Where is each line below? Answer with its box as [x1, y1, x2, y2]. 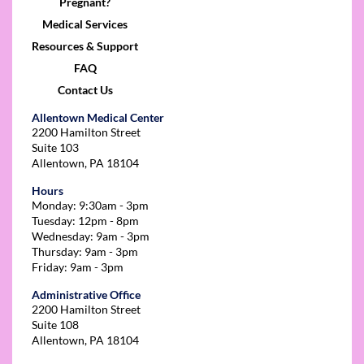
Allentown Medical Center [32, 110, 164, 124]
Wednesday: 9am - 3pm [32, 228, 149, 243]
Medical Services [42, 16, 128, 31]
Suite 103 [32, 140, 79, 154]
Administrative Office [32, 287, 141, 301]
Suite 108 [32, 317, 79, 331]
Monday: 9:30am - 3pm [32, 197, 149, 212]
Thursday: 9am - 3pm [32, 244, 138, 258]
